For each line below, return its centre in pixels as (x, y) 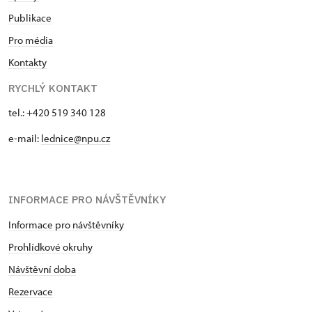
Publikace (30, 18)
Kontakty (28, 62)
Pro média (31, 40)
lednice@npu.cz (76, 138)
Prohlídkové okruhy (50, 247)
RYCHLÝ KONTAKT (53, 88)
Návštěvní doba (42, 269)
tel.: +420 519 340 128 (57, 112)
